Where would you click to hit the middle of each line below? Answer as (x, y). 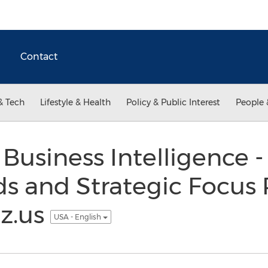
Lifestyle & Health (75, 102)
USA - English (78, 217)
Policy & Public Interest (173, 102)
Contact (39, 57)
